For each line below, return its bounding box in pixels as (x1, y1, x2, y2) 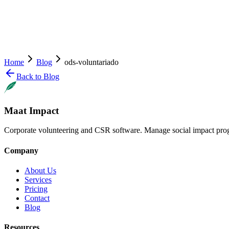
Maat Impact (4, 105, 59, 116)
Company (4, 146, 38, 155)
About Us (25, 166, 56, 175)
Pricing (25, 184, 48, 193)
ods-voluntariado (64, 57, 119, 66)
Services (25, 175, 52, 184)
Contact (25, 193, 50, 202)
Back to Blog (16, 72, 59, 81)
